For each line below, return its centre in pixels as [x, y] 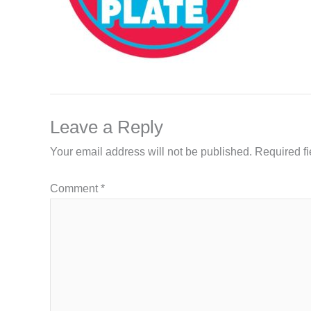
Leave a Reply [107, 127]
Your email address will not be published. [151, 151]
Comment [75, 188]
